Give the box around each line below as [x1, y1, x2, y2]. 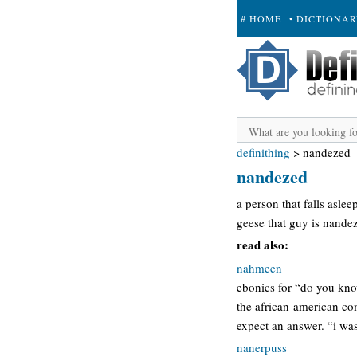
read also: [237, 236, 288, 253]
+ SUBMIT [241, 49, 292, 61]
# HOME [241, 12, 281, 25]
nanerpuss [237, 339, 287, 355]
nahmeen [237, 259, 282, 276]
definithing [237, 144, 290, 160]
